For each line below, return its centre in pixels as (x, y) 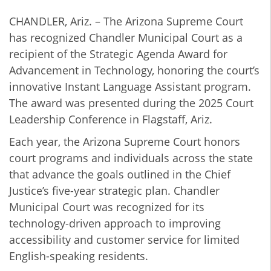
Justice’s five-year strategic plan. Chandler (114, 191)
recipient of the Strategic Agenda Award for (118, 54)
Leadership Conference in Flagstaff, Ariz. (111, 119)
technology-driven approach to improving (115, 224)
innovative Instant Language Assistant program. (130, 87)
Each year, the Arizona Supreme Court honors (125, 142)
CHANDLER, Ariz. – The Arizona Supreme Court (126, 21)
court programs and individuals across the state (131, 158)
